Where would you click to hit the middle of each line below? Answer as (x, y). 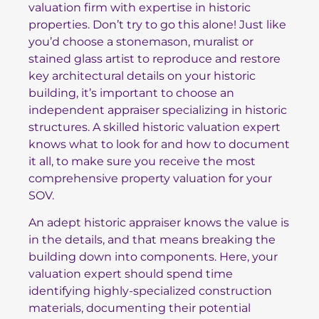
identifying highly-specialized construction (150, 291)
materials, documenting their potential (140, 308)
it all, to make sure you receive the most (142, 161)
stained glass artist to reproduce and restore (155, 58)
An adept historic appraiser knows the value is (159, 223)
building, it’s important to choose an (131, 93)
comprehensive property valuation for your (150, 178)
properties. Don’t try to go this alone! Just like (157, 24)
